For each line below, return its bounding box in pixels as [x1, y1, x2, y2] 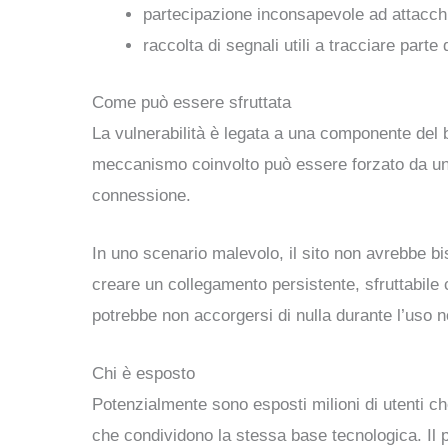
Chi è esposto [92, 364, 195, 384]
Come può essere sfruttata [92, 92, 291, 112]
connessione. [92, 185, 191, 205]
